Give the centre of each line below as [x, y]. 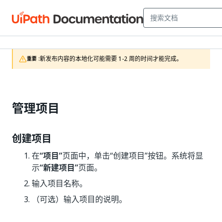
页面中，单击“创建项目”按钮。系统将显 [133, 156]
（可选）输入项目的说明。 [79, 199]
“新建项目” [59, 167]
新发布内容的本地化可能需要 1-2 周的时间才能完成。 [111, 59]
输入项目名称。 [59, 183]
